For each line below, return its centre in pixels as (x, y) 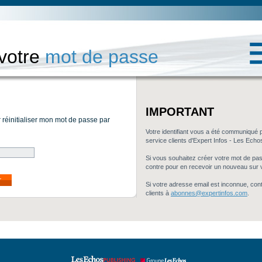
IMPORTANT (180, 112)
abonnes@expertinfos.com (209, 193)
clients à (158, 193)
